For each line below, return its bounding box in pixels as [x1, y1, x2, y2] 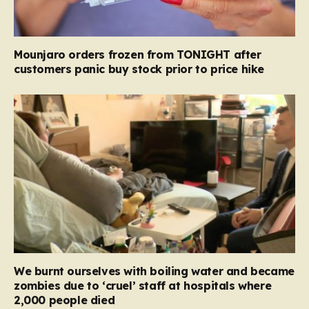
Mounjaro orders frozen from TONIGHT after [14, 48, 261, 62]
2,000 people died [14, 292, 115, 307]
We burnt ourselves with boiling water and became [14, 263, 295, 278]
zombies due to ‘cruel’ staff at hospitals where [14, 278, 272, 292]
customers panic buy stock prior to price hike [14, 62, 265, 77]
